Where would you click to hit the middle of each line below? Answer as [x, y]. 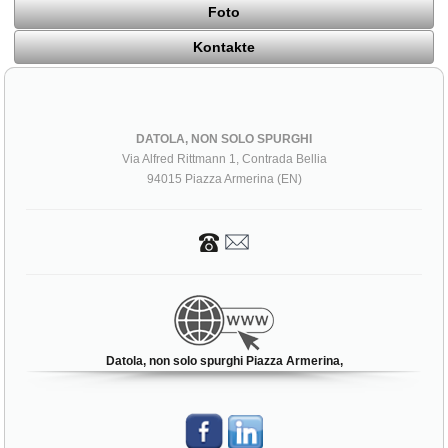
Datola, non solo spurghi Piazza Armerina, [224, 361]
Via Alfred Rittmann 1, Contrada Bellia [224, 159]
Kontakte [224, 47]
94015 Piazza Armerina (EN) [224, 179]
